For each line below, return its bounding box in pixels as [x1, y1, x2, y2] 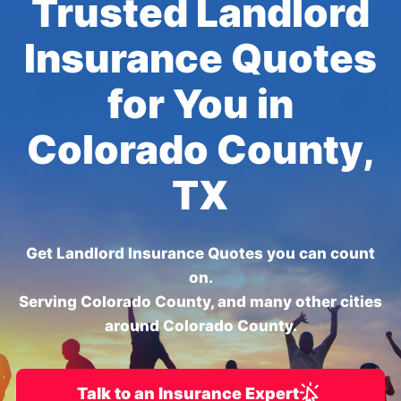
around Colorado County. [104, 317, 297, 335]
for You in [107, 80, 294, 128]
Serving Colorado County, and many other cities [19, 293, 382, 311]
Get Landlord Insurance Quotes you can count [26, 244, 375, 262]
